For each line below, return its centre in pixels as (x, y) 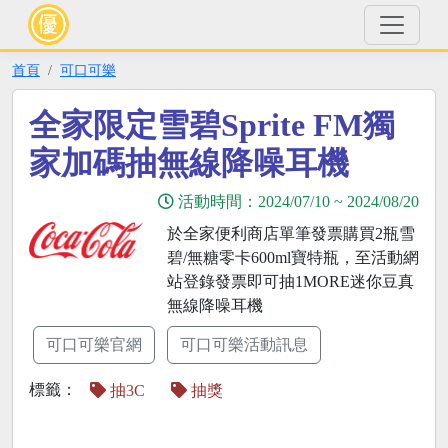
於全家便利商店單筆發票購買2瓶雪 (290, 233)
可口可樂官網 (94, 344)
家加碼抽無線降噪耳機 (189, 163)
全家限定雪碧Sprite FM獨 (212, 125)
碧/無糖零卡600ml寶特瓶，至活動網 (292, 257)
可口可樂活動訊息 (244, 344)
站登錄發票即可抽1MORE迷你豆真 (290, 281)
